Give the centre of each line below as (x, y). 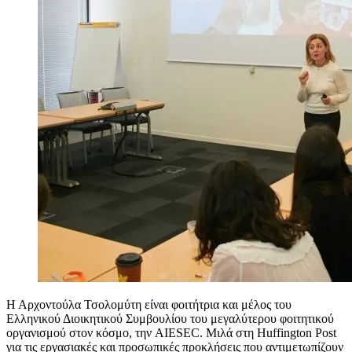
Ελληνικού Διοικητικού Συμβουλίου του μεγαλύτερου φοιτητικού (170, 318)
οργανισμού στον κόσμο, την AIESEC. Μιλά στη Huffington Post (171, 332)
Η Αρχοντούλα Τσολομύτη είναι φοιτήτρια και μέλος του (149, 304)
